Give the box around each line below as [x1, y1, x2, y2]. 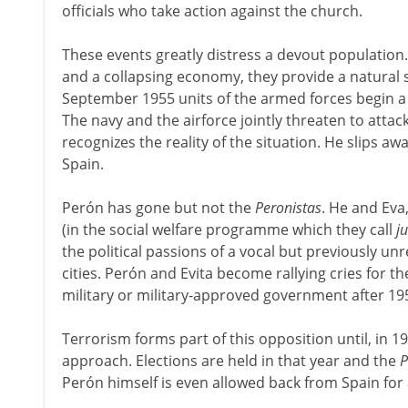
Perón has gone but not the [61, 198, 255, 218]
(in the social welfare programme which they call [61, 219, 396, 240]
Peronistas [254, 198, 321, 218]
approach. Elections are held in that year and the [61, 351, 400, 371]
